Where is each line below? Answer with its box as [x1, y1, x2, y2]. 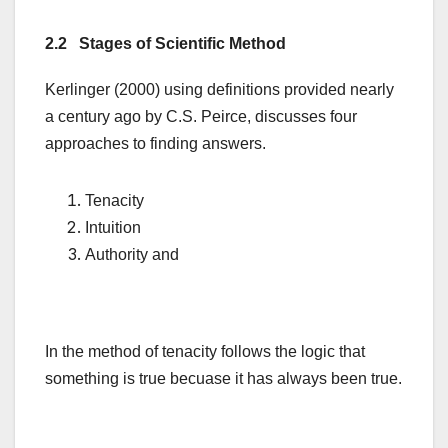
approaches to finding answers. [45, 135, 266, 153]
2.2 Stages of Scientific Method [45, 34, 286, 52]
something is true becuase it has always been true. [45, 370, 402, 388]
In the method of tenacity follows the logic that [45, 343, 365, 361]
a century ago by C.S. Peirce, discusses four [45, 108, 357, 126]
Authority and [85, 246, 179, 264]
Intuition [85, 219, 141, 237]
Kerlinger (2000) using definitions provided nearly [45, 81, 394, 99]
